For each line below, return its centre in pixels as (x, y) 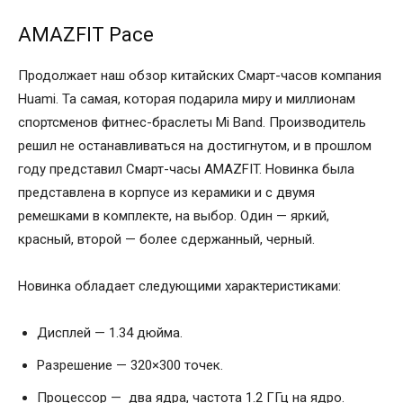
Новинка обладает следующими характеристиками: (179, 287)
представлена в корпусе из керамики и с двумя (166, 193)
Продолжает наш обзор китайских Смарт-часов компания (200, 76)
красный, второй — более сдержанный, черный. (166, 240)
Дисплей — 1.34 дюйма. (110, 333)
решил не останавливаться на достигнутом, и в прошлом (195, 146)
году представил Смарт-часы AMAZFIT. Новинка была (186, 170)
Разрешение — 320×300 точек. (130, 366)
